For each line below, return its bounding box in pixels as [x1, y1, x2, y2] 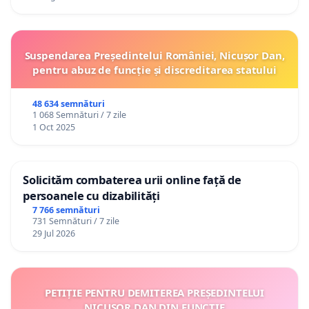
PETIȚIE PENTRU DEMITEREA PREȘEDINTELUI [44, 285, 265, 299]
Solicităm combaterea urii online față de [23, 172, 241, 188]
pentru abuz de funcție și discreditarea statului [32, 63, 277, 77]
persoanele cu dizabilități [23, 188, 160, 203]
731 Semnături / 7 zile [32, 215, 119, 227]
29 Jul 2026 [32, 227, 75, 239]
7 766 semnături [32, 203, 100, 216]
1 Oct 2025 [32, 121, 75, 133]
